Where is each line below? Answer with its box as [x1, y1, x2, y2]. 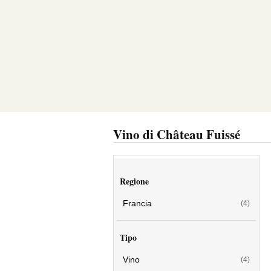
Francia [123, 198, 152, 208]
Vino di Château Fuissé [113, 125, 240, 143]
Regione [120, 175, 149, 188]
